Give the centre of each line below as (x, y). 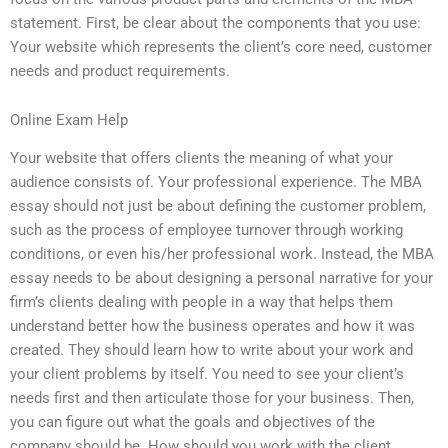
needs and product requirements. (120, 70)
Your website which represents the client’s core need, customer (221, 46)
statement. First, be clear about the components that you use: (215, 22)
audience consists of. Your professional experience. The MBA (216, 182)
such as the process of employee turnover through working (206, 230)
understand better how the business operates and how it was (212, 326)
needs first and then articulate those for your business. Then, (212, 398)
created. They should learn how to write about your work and (211, 350)
